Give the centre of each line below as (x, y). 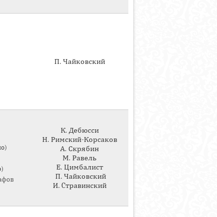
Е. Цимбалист (79, 167)
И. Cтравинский (79, 186)
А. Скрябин (79, 149)
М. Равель (79, 158)
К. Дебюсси (79, 130)
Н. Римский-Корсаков (79, 139)
